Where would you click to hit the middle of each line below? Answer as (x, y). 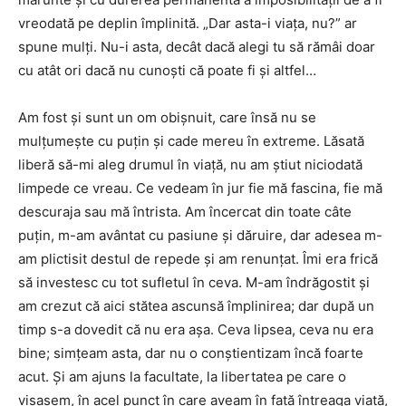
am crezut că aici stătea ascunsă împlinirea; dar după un (196, 305)
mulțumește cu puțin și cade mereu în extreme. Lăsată (191, 140)
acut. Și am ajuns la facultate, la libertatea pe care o (182, 376)
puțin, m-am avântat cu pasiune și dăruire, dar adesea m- (200, 235)
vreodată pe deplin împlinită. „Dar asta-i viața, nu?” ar (188, 23)
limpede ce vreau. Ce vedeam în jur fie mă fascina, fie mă (200, 188)
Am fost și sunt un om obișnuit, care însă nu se (167, 117)
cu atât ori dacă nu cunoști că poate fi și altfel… (167, 70)
